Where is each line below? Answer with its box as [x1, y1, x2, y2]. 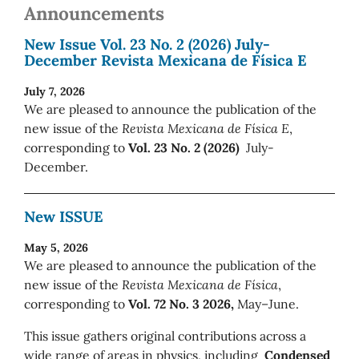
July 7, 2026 [24, 83, 85, 99]
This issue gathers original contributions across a [24, 327, 306, 344]
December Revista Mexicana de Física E [24, 50, 307, 71]
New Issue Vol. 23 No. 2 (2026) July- [24, 34, 270, 54]
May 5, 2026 [24, 240, 88, 255]
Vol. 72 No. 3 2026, [128, 295, 234, 312]
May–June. [234, 295, 299, 312]
